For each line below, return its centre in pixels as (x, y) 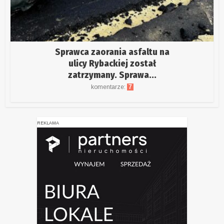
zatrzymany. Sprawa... (112, 75)
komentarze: (109, 87)
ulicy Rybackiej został (112, 63)
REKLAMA (48, 123)
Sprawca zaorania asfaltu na (112, 52)
